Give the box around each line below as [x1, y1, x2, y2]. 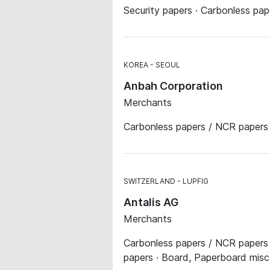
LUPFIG [183, 177, 209, 186]
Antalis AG [124, 196, 178, 209]
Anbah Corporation [124, 80, 223, 92]
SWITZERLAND [124, 177, 175, 186]
